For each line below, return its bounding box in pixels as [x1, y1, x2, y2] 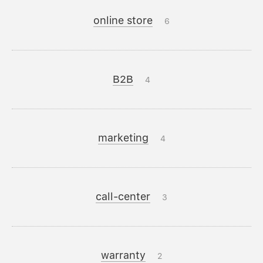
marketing [97, 131, 149, 144]
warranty [101, 249, 146, 262]
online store [93, 14, 153, 27]
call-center [96, 190, 150, 203]
